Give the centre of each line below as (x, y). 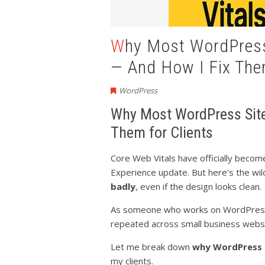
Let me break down (151, 247)
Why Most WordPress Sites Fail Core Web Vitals (118, 46)
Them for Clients (162, 132)
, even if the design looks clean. (198, 186)
